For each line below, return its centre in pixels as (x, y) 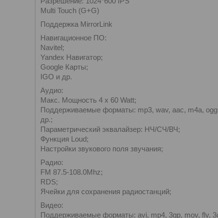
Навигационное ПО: (73, 38)
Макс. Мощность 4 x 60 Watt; (88, 100)
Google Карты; (64, 67)
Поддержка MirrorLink (76, 24)
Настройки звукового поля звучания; (102, 149)
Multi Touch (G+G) (70, 10)
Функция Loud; (64, 139)
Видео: (52, 205)
